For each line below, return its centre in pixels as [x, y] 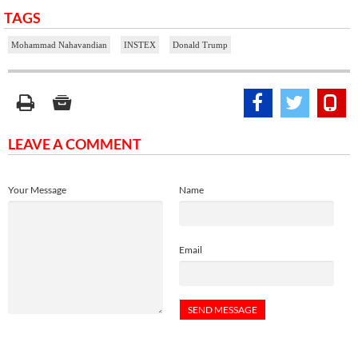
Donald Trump [200, 44]
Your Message [37, 189]
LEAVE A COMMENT [75, 143]
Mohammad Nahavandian [59, 44]
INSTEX [140, 44]
